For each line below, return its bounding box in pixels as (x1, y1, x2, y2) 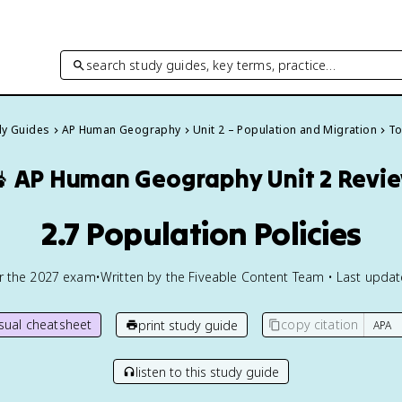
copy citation (281, 316, 359, 333)
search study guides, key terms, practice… (86, 56, 336, 74)
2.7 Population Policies (40, 213, 362, 254)
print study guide (138, 316, 239, 334)
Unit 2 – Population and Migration (192, 122, 377, 137)
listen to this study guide (135, 363, 279, 380)
